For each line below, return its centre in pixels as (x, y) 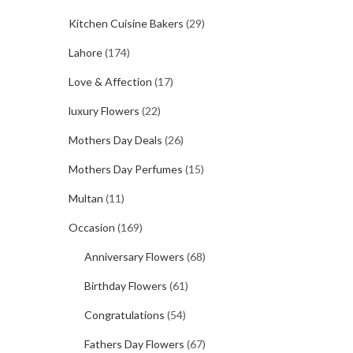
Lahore (85, 52)
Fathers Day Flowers (134, 344)
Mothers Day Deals (115, 140)
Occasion (92, 227)
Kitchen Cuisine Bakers (126, 23)
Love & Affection (110, 82)
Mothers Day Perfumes (126, 169)
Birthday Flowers (126, 286)
